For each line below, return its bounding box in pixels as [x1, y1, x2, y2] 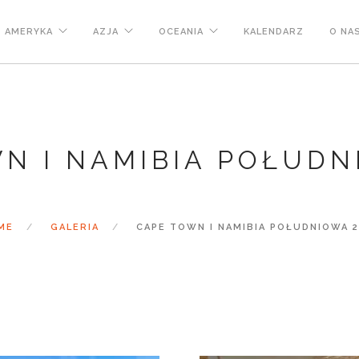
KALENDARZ [244, 26, 304, 37]
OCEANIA [159, 26, 204, 37]
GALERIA [50, 222, 99, 232]
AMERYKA [5, 26, 53, 37]
